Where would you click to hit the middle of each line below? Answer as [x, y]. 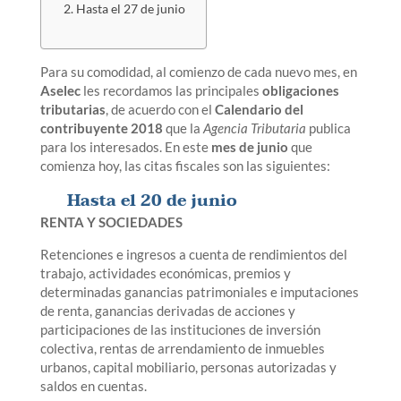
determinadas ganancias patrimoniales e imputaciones [199, 292]
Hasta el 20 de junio [152, 201]
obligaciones [300, 90]
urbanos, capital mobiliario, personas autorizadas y [188, 367]
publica [328, 128]
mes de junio [249, 147]
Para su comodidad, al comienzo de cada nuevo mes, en [198, 72]
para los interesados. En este [125, 147]
